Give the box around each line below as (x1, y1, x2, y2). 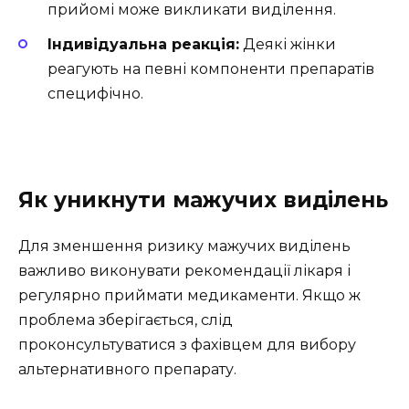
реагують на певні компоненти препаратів (47, 60, 374, 79)
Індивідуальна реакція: (47, 36, 239, 54)
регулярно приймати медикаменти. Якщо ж (18, 286, 361, 304)
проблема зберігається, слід (18, 310, 233, 329)
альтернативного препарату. (18, 360, 236, 378)
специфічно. (47, 85, 143, 103)
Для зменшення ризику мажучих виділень (18, 236, 351, 255)
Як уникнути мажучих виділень (18, 186, 388, 213)
